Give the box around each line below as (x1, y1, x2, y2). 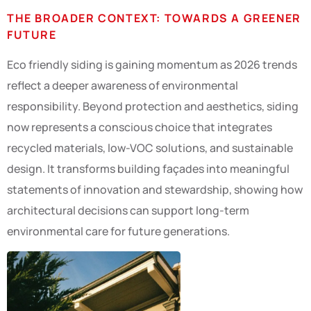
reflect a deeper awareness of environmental (7, 78, 238, 94)
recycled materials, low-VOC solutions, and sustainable (7, 140, 293, 156)
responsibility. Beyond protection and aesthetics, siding (7, 99, 299, 115)
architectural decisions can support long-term (7, 203, 249, 219)
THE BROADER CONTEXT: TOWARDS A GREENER (7, 10, 301, 26)
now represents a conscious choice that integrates (7, 119, 272, 135)
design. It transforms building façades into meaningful (7, 161, 289, 177)
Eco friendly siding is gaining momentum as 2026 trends (7, 57, 297, 73)
